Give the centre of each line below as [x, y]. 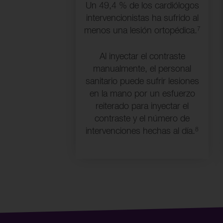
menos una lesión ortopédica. [140, 31]
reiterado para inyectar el [142, 107]
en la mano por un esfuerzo [142, 94]
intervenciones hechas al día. [141, 132]
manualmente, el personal [142, 69]
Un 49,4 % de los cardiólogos [142, 6]
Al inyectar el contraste [142, 57]
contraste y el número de [142, 119]
